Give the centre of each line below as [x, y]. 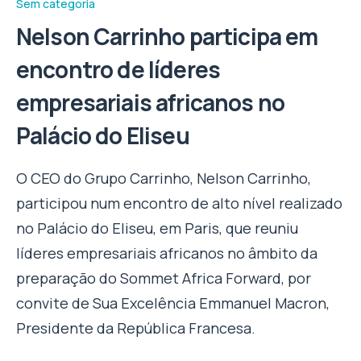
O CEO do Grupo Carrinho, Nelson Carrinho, [164, 178]
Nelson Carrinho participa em [167, 36]
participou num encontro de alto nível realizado [179, 203]
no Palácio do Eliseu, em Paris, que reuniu [157, 228]
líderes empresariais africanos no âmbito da [167, 253]
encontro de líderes [118, 69]
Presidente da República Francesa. [136, 328]
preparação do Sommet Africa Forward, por [164, 278]
